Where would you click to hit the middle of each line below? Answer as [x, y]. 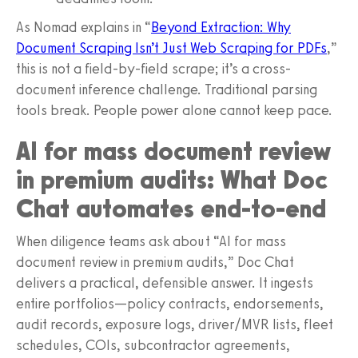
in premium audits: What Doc [172, 179]
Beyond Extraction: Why [221, 27]
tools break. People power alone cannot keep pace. [174, 110]
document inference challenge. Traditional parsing [167, 89]
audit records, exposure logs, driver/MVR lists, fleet [175, 324]
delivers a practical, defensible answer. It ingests [165, 282]
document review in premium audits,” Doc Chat [155, 262]
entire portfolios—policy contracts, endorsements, [170, 303]
